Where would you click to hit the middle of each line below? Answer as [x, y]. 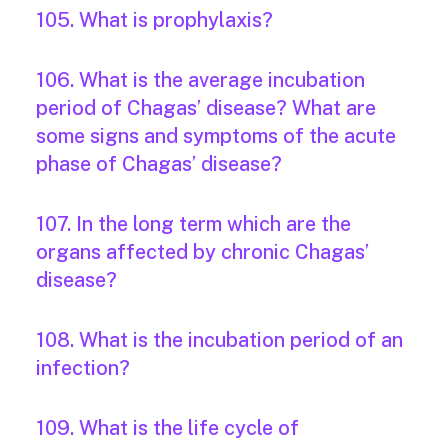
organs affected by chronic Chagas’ [202, 252]
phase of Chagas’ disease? [159, 164]
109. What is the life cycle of [167, 428]
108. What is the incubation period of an [219, 340]
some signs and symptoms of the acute [216, 136]
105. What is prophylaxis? [154, 20]
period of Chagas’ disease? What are [206, 108]
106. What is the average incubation [200, 80]
